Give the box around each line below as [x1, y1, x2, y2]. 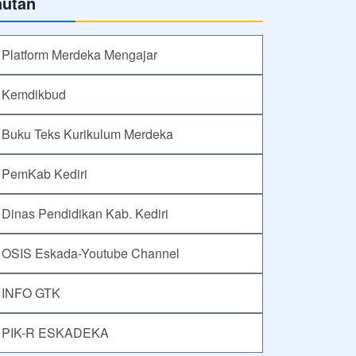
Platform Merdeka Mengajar [2, 44, 157, 64]
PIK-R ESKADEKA [2, 323, 109, 342]
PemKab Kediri [2, 164, 87, 183]
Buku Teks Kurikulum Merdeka [2, 124, 173, 143]
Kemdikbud [2, 84, 66, 103]
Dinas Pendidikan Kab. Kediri [2, 203, 168, 222]
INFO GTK [2, 283, 60, 302]
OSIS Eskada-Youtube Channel [2, 243, 180, 262]
